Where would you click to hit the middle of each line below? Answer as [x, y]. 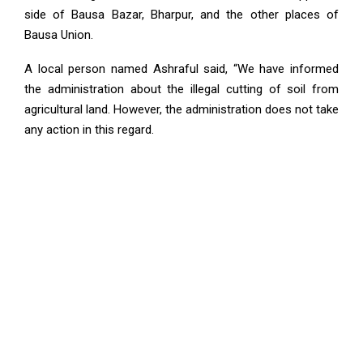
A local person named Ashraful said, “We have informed [181, 69]
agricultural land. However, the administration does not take [181, 109]
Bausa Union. [59, 35]
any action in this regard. [89, 130]
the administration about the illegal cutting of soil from [181, 89]
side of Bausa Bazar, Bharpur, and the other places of [181, 15]
